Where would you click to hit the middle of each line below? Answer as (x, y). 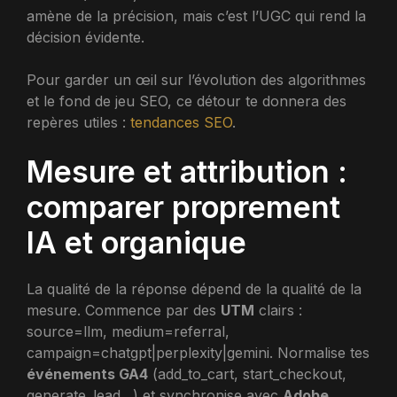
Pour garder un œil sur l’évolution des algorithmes (196, 79)
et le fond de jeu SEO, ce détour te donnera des (187, 101)
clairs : (278, 310)
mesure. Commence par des (124, 310)
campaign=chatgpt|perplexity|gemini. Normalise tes (198, 352)
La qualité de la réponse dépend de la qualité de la (194, 288)
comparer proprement (183, 206)
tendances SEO (181, 122)
